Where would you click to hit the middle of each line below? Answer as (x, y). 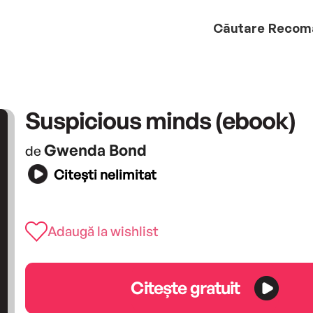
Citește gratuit (185, 288)
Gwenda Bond (95, 150)
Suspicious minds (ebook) (160, 120)
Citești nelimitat (105, 175)
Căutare (239, 28)
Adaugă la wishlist (103, 231)
